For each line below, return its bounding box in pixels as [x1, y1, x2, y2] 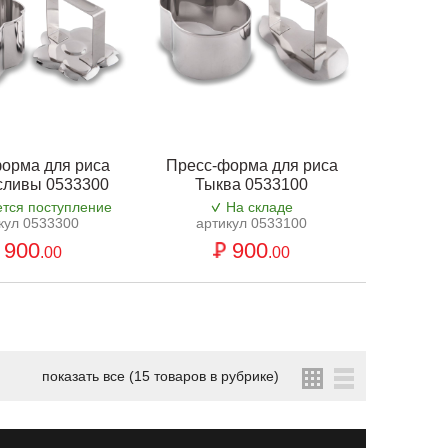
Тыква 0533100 [195, 176, 309, 194]
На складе [225, 199, 293, 216]
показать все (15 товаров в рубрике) [42, 368, 279, 385]
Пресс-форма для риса [165, 157, 338, 175]
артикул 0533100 [196, 215, 308, 232]
